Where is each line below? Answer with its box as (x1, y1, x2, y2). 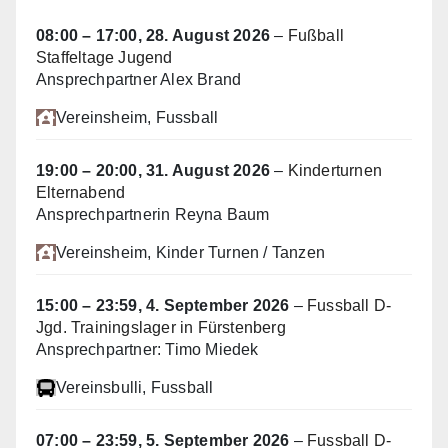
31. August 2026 (146, 161, 271, 179)
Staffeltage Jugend (36, 48, 173, 66)
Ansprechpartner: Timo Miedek (36, 340, 259, 358)
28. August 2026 (146, 26, 271, 44)
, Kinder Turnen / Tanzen (147, 243, 326, 261)
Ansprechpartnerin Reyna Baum (36, 205, 270, 223)
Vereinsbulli (56, 378, 143, 396)
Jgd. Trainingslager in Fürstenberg (36, 318, 286, 336)
